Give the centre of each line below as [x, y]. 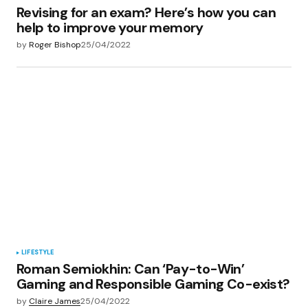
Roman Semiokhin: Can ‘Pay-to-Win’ [131, 268]
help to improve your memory [110, 28]
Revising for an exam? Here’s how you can [146, 13]
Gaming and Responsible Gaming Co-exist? [153, 284]
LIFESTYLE [38, 252]
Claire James [55, 301]
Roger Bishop [55, 45]
